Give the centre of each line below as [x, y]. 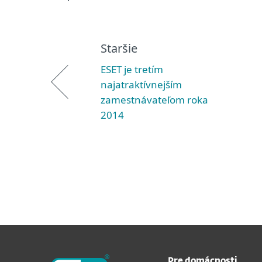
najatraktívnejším [141, 85]
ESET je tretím [132, 69]
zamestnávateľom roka [154, 100]
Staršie [119, 48]
